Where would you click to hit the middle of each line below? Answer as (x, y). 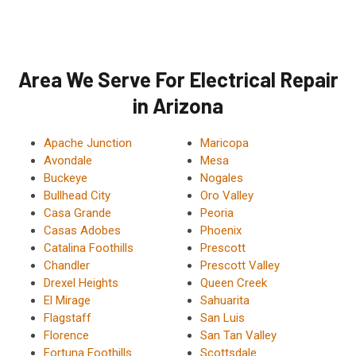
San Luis (222, 318)
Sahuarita (224, 301)
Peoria (217, 213)
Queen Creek (233, 283)
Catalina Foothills (89, 248)
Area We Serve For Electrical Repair (178, 79)
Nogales (221, 178)
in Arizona (178, 106)
